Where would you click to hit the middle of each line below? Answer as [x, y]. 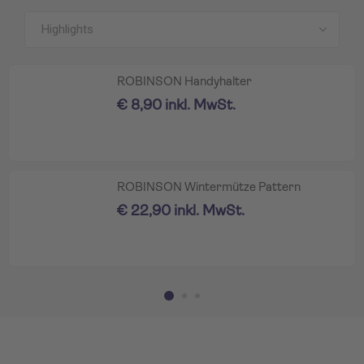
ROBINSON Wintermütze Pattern [209, 188]
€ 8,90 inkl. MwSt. [176, 106]
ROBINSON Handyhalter [184, 82]
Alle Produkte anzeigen [193, 13]
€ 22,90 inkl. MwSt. [181, 211]
